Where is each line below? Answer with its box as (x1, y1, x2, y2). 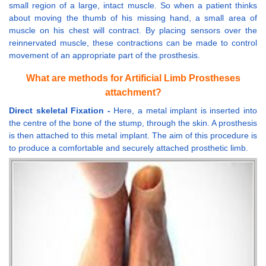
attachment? (104, 87, 161, 97)
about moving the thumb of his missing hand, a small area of (9, 12, 257, 23)
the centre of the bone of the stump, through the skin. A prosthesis (9, 118, 257, 128)
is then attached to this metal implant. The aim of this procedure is (9, 130, 257, 140)
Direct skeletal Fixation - (9, 105, 114, 115)
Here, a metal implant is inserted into (113, 105, 258, 115)
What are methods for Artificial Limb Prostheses (26, 72, 240, 83)
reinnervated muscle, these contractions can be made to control (9, 37, 257, 47)
